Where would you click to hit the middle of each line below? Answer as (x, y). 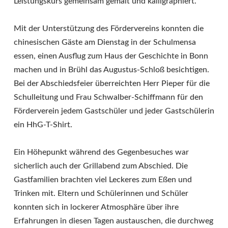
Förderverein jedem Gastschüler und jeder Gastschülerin (114, 111)
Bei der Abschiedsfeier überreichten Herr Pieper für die (112, 83)
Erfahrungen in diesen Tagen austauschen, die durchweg (113, 221)
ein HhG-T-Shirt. (43, 125)
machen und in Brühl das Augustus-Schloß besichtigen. (111, 70)
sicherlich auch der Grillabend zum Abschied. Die (101, 166)
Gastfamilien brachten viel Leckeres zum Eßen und (103, 180)
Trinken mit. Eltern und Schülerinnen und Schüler (101, 193)
